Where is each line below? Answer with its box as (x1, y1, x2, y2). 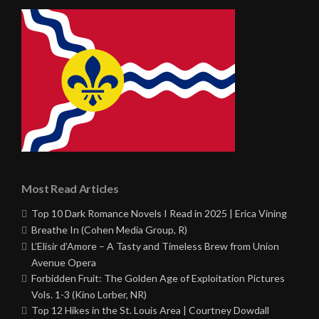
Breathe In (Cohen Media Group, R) (31, 224, 187, 236)
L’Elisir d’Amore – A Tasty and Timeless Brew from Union (31, 240, 279, 253)
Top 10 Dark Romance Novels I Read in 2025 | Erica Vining (31, 207, 287, 220)
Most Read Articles (21, 182, 119, 196)
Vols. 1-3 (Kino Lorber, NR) (31, 288, 147, 301)
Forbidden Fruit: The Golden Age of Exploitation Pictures (31, 272, 285, 285)
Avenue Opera (31, 256, 96, 269)
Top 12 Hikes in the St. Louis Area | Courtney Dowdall (31, 304, 269, 317)
